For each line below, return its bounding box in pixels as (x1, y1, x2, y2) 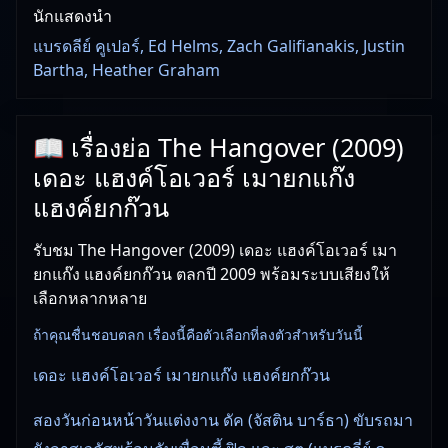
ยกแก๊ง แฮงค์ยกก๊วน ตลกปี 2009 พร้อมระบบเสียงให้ (33, 262, 390, 285)
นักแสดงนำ (33, 4, 112, 27)
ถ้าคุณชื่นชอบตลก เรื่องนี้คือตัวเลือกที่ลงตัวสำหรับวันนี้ (33, 324, 363, 344)
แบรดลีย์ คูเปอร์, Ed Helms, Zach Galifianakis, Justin (33, 34, 405, 57)
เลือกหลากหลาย (33, 286, 147, 309)
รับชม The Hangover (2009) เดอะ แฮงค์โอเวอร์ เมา (33, 238, 397, 261)
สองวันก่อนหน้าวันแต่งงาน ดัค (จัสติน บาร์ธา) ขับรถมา (33, 408, 413, 431)
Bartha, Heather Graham (33, 58, 220, 81)
